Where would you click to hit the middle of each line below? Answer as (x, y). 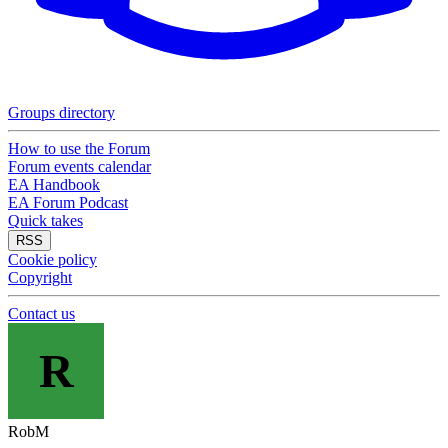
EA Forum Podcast (68, 202)
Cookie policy (52, 259)
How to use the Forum (79, 148)
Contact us (41, 313)
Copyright (40, 277)
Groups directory (61, 112)
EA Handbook (54, 184)
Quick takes (45, 220)
